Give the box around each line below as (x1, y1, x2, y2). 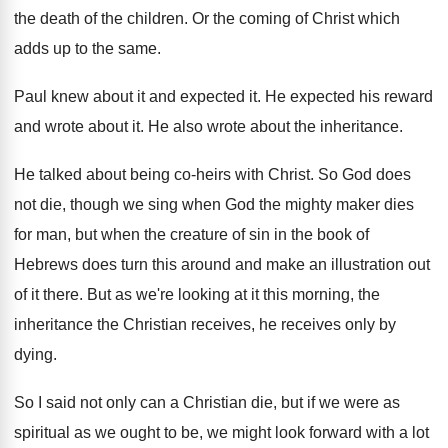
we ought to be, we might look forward (95, 424, 362, 441)
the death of (14, 10, 101, 27)
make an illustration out (266, 256, 430, 273)
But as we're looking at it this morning (87, 286, 350, 303)
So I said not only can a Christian (14, 394, 247, 411)
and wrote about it (14, 118, 140, 135)
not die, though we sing (14, 196, 178, 213)
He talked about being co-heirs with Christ (14, 166, 310, 183)
